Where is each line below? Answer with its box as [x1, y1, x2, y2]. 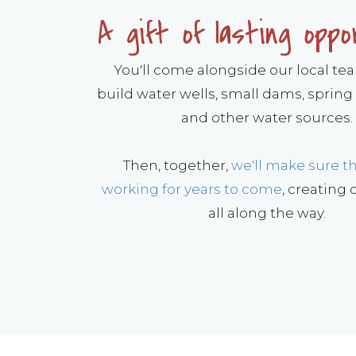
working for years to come [102, 181, 282, 197]
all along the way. [208, 205, 326, 221]
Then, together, [122, 157, 231, 173]
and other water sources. [181, 110, 353, 126]
